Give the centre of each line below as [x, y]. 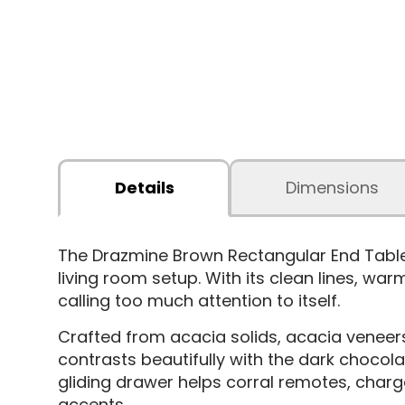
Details [144, 187]
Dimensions [332, 187]
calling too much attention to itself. [198, 300]
